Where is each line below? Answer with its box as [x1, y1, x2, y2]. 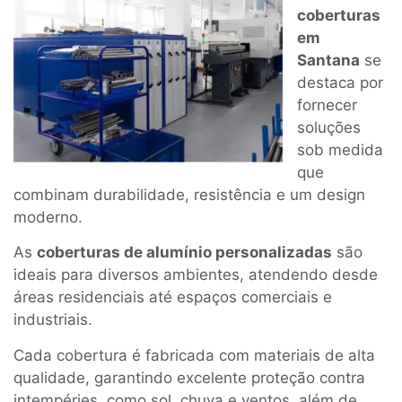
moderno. [13, 207, 83, 226]
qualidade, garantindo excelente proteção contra [13, 368, 365, 387]
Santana [297, 50, 360, 69]
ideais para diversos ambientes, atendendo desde [13, 266, 378, 284]
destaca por [297, 73, 383, 92]
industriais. [13, 310, 92, 329]
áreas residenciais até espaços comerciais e [13, 288, 332, 307]
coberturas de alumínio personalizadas [37, 243, 332, 262]
